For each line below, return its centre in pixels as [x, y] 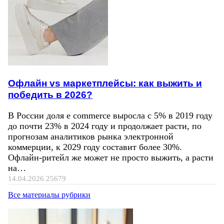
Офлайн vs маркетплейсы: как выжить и [105, 83]
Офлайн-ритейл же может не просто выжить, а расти [111, 157]
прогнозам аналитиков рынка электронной [91, 136]
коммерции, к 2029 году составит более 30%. [95, 147]
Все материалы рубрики [49, 194]
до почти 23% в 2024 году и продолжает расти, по [105, 126]
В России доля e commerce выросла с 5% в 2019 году [110, 115]
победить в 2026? [50, 95]
